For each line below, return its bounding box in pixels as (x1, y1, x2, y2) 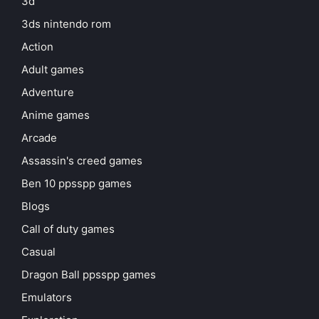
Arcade (21, 131, 57, 145)
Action (21, 40, 53, 54)
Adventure (21, 85, 74, 100)
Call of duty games (21, 222, 115, 236)
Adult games (21, 63, 84, 77)
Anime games (21, 108, 90, 122)
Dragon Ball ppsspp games (21, 268, 156, 282)
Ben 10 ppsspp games (21, 177, 132, 191)
